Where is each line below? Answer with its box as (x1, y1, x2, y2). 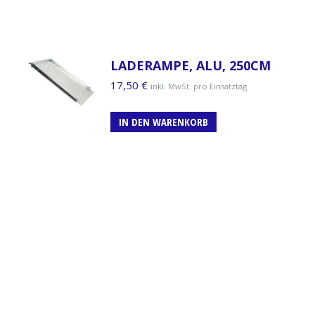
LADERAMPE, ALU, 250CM (110, 56, 271, 74)
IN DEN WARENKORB (118, 114, 208, 129)
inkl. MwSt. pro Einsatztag (150, 80, 247, 91)
